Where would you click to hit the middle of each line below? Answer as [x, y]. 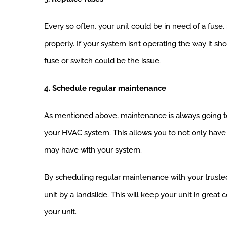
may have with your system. [93, 150]
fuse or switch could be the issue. [103, 61]
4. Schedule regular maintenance [105, 88]
